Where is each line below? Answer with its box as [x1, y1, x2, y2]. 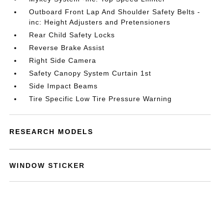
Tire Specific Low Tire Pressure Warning [29, 95, 172, 103]
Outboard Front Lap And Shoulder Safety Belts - [29, 8, 201, 16]
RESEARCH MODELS [9, 128, 94, 136]
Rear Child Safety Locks [29, 31, 115, 39]
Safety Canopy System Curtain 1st [29, 69, 152, 77]
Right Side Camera [29, 56, 97, 64]
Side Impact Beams [29, 82, 98, 90]
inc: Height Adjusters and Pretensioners [29, 18, 171, 26]
